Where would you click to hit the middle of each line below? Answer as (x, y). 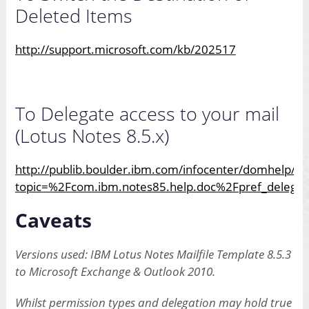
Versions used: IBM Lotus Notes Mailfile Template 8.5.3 (153, 255)
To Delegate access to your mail (147, 114)
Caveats (53, 220)
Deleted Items (73, 16)
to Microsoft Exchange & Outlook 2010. (115, 272)
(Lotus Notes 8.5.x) (92, 136)
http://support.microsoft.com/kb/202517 (125, 50)
